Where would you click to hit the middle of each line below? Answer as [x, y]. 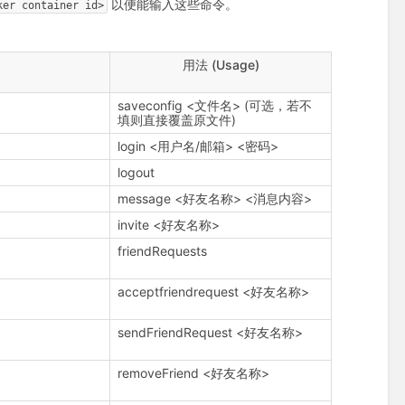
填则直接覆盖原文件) [177, 120]
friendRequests [163, 251]
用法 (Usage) [221, 65]
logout [137, 173]
